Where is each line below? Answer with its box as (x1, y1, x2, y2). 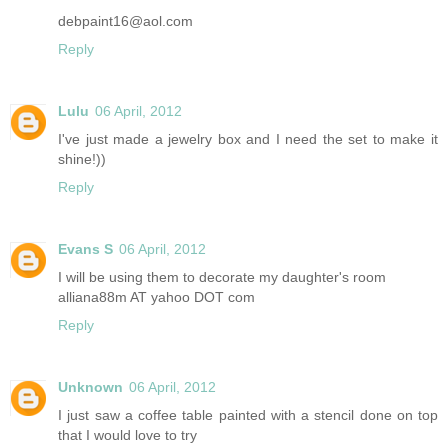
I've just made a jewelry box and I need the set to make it (58, 131, 438, 148)
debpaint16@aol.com (58, 13, 193, 30)
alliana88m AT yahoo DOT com (58, 289, 255, 306)
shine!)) (58, 151, 106, 168)
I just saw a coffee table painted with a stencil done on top (58, 407, 438, 424)
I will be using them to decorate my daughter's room (58, 269, 386, 286)
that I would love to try (58, 427, 197, 444)
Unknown (58, 379, 123, 396)
